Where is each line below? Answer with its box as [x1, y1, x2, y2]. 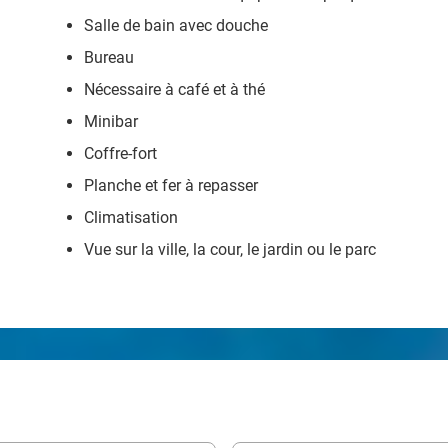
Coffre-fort [84, 144, 157, 163]
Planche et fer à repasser [84, 176, 258, 195]
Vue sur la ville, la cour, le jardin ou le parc [84, 240, 376, 259]
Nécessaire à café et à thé [84, 80, 265, 99]
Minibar [84, 112, 138, 131]
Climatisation [84, 208, 178, 227]
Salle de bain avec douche [84, 16, 268, 35]
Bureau [84, 48, 134, 67]
